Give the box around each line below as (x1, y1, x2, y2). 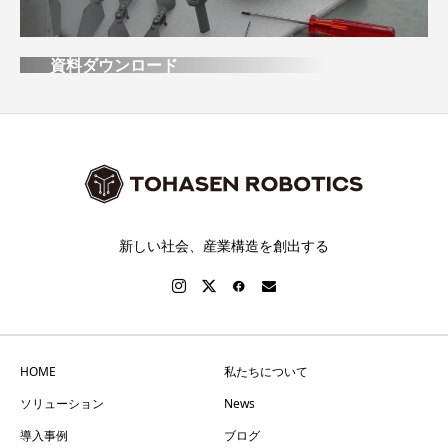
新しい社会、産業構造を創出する (119, 235, 329, 255)
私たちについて (224, 362, 308, 380)
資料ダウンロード (50, 53, 178, 76)
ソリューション (20, 394, 104, 412)
